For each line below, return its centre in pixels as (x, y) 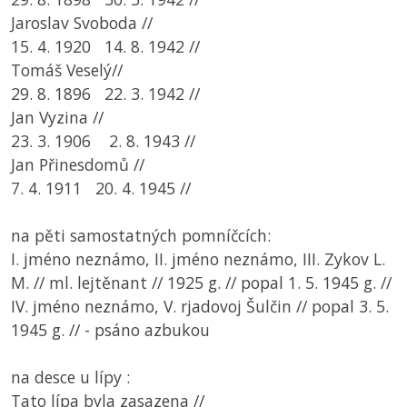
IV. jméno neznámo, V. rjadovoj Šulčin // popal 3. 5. (200, 307)
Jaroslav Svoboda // (82, 23)
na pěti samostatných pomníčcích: (141, 236)
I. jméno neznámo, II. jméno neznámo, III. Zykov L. (198, 259)
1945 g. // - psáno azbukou (110, 330)
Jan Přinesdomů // (105, 165)
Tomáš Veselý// (67, 70)
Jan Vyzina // (57, 118)
